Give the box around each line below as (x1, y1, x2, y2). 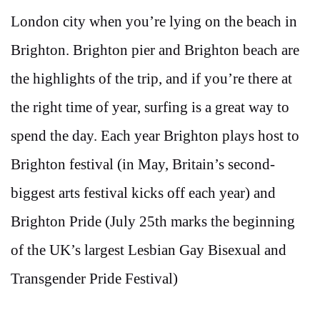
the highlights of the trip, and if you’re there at (11, 70, 292, 87)
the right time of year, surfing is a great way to (11, 99, 289, 116)
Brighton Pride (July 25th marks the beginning (11, 213, 295, 230)
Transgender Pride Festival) (11, 270, 178, 287)
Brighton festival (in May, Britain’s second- (11, 156, 275, 173)
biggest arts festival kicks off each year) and (11, 184, 276, 201)
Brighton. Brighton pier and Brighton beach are (11, 41, 299, 59)
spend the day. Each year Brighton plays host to (11, 127, 299, 144)
